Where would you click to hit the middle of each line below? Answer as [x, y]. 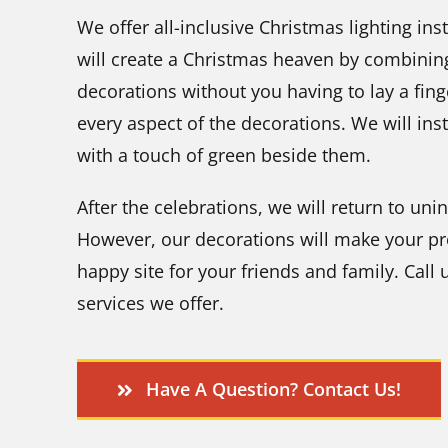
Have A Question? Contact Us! [273, 389]
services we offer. [150, 303]
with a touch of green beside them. [224, 155]
